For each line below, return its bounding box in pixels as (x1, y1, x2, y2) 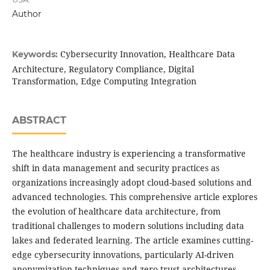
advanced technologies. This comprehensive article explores (11, 191, 257, 203)
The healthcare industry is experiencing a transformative (11, 148, 246, 160)
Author (11, 8, 42, 19)
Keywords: (11, 49, 60, 60)
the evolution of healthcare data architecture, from (11, 206, 221, 218)
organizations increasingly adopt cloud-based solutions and (11, 177, 252, 189)
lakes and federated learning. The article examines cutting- (11, 234, 253, 246)
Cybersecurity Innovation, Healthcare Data (60, 48, 235, 60)
